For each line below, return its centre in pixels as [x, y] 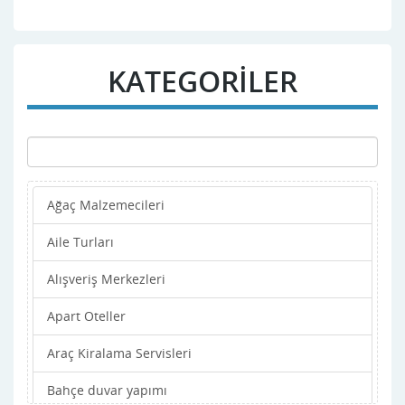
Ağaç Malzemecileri [106, 204]
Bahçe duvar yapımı [107, 390]
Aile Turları [80, 241]
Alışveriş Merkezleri [106, 278]
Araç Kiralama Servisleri [119, 353]
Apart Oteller [86, 316]
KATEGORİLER [202, 80]
